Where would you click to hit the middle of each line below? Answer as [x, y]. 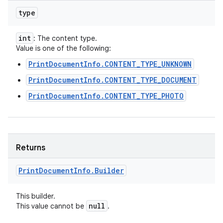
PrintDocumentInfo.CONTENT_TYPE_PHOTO [106, 96]
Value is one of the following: [63, 48]
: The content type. [65, 38]
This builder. [36, 196]
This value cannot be [51, 206]
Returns [31, 148]
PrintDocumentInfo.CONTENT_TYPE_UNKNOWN [110, 64]
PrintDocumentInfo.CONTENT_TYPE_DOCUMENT [112, 80]
